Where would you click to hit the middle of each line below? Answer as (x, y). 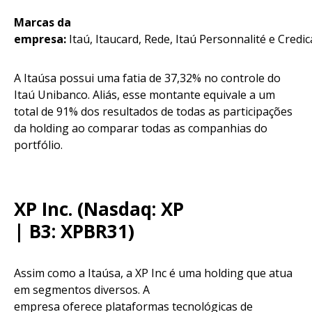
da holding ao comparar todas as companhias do (141, 128)
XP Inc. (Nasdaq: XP (99, 209)
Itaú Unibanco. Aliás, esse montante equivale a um (145, 95)
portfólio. (42, 145)
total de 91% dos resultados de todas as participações (153, 112)
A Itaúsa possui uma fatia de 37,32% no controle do (147, 78)
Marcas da (42, 23)
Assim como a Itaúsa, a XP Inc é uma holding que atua (153, 273)
